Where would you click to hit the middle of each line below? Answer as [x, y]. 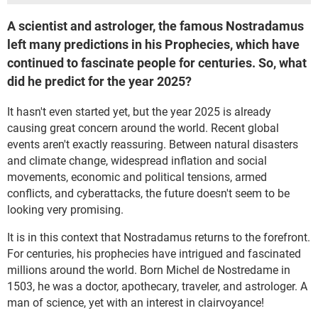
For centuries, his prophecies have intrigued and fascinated [154, 254]
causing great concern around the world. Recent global [143, 128]
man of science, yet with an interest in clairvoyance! [136, 303]
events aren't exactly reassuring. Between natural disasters [153, 144]
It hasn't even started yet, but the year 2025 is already [139, 112]
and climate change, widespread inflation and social [137, 161]
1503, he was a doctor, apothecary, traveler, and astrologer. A [157, 286]
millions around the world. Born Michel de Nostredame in [149, 270]
